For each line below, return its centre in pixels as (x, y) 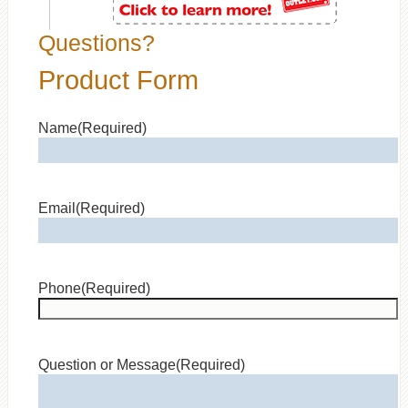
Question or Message (107, 365)
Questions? (96, 43)
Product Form (118, 81)
